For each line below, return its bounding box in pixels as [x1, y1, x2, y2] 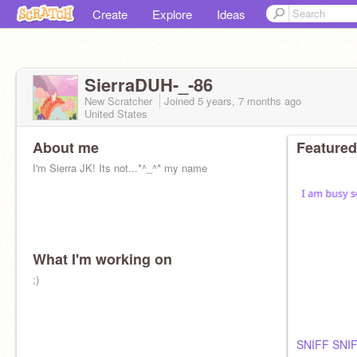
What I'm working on [33, 249, 172, 269]
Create [92, 6, 127, 22]
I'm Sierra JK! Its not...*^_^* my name [33, 160, 207, 175]
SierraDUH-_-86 [84, 72, 213, 97]
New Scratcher [84, 93, 155, 108]
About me [33, 137, 99, 158]
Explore [152, 6, 192, 22]
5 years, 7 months [198, 93, 281, 108]
